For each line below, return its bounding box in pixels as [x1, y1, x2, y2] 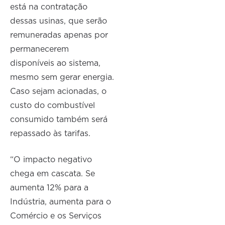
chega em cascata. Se [10, 170, 95, 178]
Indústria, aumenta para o [10, 198, 111, 206]
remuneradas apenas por [10, 31, 108, 40]
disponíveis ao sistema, [10, 59, 101, 68]
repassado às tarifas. [10, 130, 91, 138]
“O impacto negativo [10, 156, 92, 164]
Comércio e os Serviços [10, 212, 102, 220]
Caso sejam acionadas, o [10, 87, 107, 96]
